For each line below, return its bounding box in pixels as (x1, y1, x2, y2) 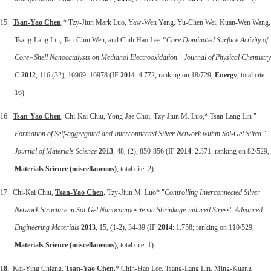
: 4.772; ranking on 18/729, (135, 70, 215, 79)
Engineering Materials (15, 223, 79, 232)
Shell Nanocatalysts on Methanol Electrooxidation (34, 53, 179, 62)
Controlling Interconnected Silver (165, 188, 260, 197)
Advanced (235, 205, 263, 214)
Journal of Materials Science (15, 146, 97, 155)
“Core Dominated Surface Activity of (162, 35, 268, 44)
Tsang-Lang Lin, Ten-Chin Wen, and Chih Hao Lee (15, 35, 162, 44)
